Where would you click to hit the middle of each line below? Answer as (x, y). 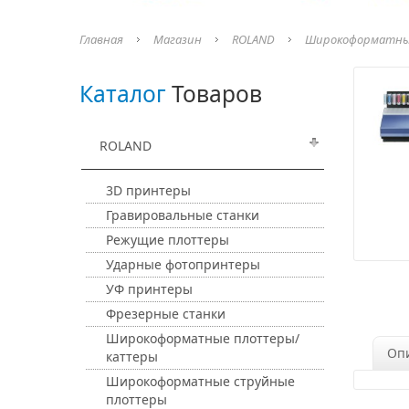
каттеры (132, 357)
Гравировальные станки (183, 215)
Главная (101, 39)
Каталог (123, 94)
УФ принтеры (149, 289)
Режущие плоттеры (168, 240)
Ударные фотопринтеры (183, 264)
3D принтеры (148, 190)
